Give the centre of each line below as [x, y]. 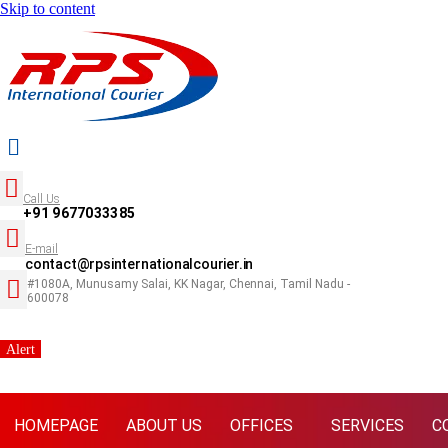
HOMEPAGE [56, 426]
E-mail [41, 249]
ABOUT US [164, 426]
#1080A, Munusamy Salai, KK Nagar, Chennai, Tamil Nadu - [188, 284]
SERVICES [367, 426]
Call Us [41, 199]
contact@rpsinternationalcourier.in [139, 264]
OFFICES [261, 426]
